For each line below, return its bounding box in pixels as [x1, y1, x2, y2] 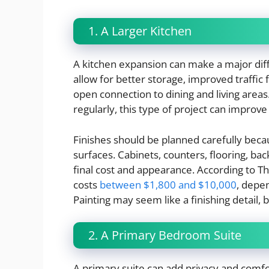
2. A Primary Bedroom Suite [88, 227, 241, 244]
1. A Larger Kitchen [88, 23, 192, 40]
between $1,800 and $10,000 [100, 177, 237, 192]
